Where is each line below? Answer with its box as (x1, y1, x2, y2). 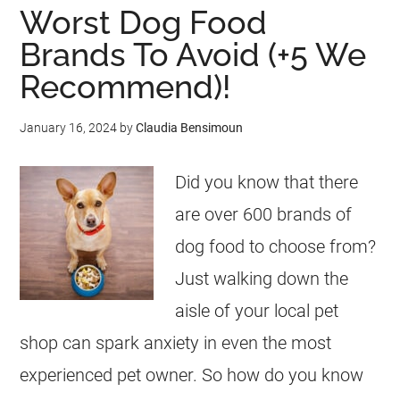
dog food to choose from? (175, 236, 377, 257)
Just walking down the (175, 268, 349, 289)
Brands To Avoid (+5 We (20, 36, 367, 73)
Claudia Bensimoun (136, 121, 244, 135)
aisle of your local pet (175, 300, 339, 321)
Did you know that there (175, 171, 359, 193)
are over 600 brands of (175, 204, 353, 225)
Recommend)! (20, 68, 231, 105)
